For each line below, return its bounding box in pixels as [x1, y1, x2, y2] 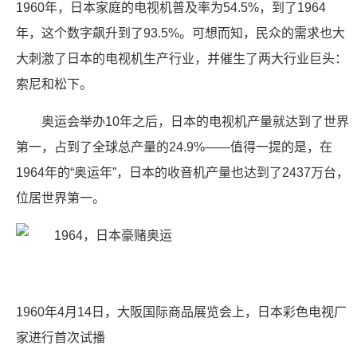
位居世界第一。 [16, 191, 105, 205]
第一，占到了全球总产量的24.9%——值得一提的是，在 [16, 140, 332, 154]
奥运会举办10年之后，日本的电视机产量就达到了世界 [41, 115, 349, 128]
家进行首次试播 [16, 331, 105, 344]
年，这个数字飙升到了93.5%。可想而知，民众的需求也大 [16, 26, 345, 40]
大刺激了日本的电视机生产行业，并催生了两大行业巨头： [16, 52, 347, 65]
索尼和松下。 [16, 77, 92, 91]
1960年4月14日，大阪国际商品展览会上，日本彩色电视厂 [16, 305, 347, 319]
